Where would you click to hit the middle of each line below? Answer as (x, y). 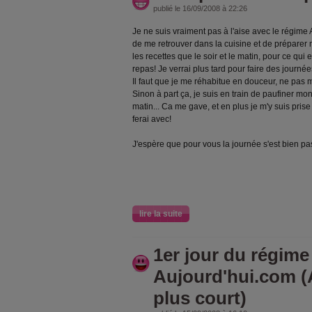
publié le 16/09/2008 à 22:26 (200, 8)
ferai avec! (152, 119)
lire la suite (161, 214)
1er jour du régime (231, 255)
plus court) (200, 298)
